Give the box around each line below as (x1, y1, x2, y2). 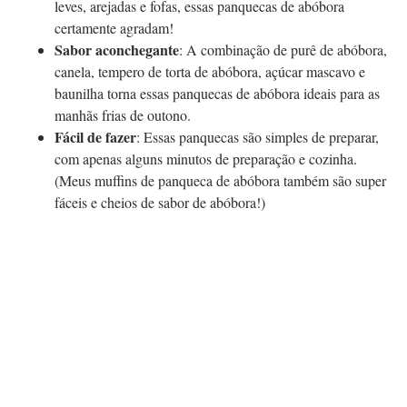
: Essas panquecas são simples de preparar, (136, 127, 379, 147)
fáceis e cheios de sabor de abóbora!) (55, 193, 265, 213)
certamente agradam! (55, 18, 174, 38)
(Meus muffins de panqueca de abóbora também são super (55, 171, 386, 191)
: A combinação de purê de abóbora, (179, 40, 387, 60)
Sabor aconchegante (55, 39, 179, 61)
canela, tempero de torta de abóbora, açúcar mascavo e (55, 62, 365, 82)
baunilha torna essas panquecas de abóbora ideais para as (55, 84, 380, 104)
